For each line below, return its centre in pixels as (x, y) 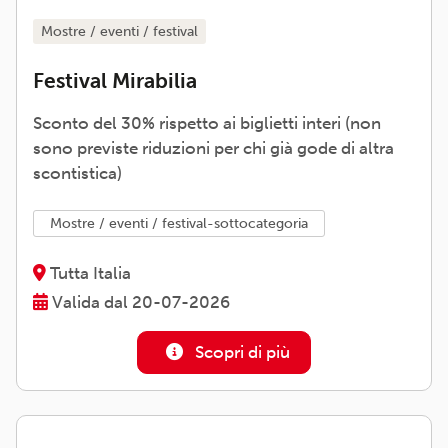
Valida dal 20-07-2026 (139, 301)
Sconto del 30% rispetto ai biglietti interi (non (207, 122)
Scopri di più (240, 351)
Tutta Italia (88, 272)
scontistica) (77, 172)
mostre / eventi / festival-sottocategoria (185, 223)
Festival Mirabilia (115, 80)
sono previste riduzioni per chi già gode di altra (213, 147)
